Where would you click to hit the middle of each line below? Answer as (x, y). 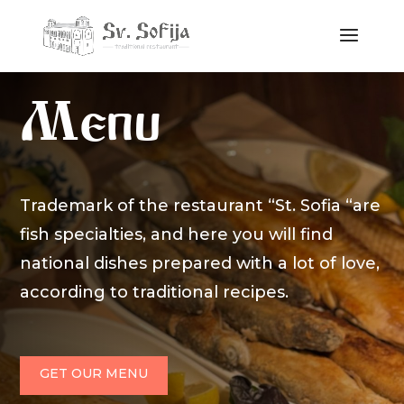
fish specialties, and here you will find (177, 234)
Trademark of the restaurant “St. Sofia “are (201, 206)
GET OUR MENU (94, 373)
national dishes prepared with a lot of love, (200, 263)
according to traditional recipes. (155, 292)
